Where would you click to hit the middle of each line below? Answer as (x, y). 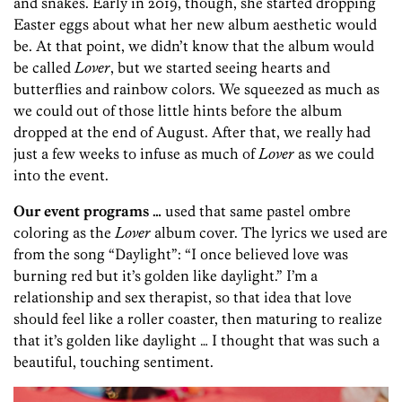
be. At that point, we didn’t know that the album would (194, 46)
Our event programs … (87, 211)
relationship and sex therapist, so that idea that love (183, 297)
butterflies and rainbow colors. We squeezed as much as (197, 89)
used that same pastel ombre (256, 211)
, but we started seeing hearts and (220, 68)
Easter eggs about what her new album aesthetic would (195, 25)
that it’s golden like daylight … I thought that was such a (197, 341)
